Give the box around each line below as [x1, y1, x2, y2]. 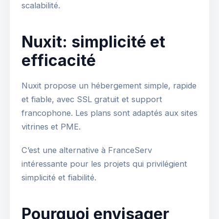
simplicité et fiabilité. [22, 173, 96, 183]
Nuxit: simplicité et [22, 32, 165, 52]
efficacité [22, 51, 96, 70]
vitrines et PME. [22, 122, 81, 132]
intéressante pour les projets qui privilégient [22, 159, 187, 169]
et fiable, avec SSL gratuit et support [22, 94, 162, 105]
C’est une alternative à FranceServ [22, 145, 152, 155]
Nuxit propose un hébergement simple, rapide [22, 81, 197, 91]
